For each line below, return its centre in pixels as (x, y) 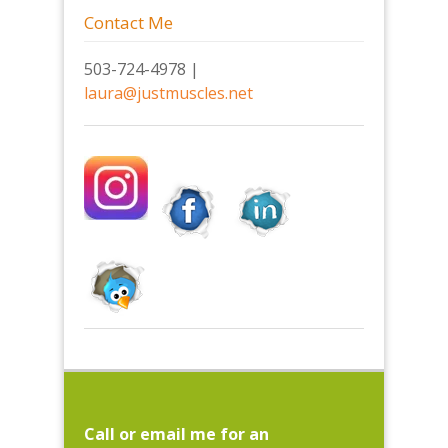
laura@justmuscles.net (168, 93)
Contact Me (128, 23)
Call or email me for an (176, 434)
